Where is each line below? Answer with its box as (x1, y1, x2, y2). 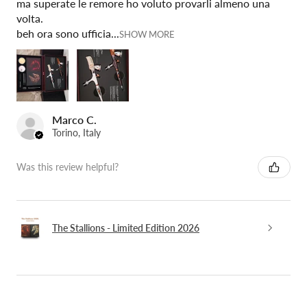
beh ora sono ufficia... (16, 26, 119, 40)
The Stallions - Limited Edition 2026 (52, 222, 199, 234)
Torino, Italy (52, 126, 101, 138)
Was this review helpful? (16, 161, 119, 173)
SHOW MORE (119, 28, 175, 40)
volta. (16, 11, 43, 25)
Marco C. (52, 112, 97, 126)
